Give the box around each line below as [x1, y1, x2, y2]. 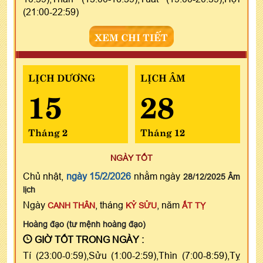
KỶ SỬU [126, 200, 157, 210]
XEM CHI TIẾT [95, 29, 168, 43]
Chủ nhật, [23, 170, 66, 181]
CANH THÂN [48, 200, 95, 210]
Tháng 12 [140, 124, 185, 139]
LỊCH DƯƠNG [28, 69, 95, 84]
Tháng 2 [28, 124, 68, 139]
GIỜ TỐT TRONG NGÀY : [32, 234, 144, 245]
